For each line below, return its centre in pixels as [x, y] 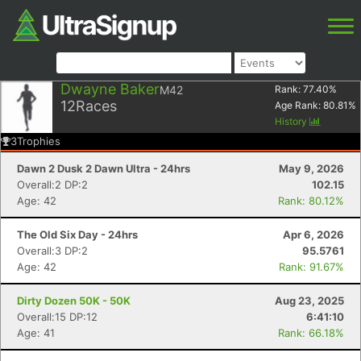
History [292, 121]
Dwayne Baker [110, 89]
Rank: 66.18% [311, 333]
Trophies [39, 141]
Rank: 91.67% [311, 267]
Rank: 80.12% [311, 201]
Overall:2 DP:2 [52, 185]
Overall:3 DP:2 [52, 251]
